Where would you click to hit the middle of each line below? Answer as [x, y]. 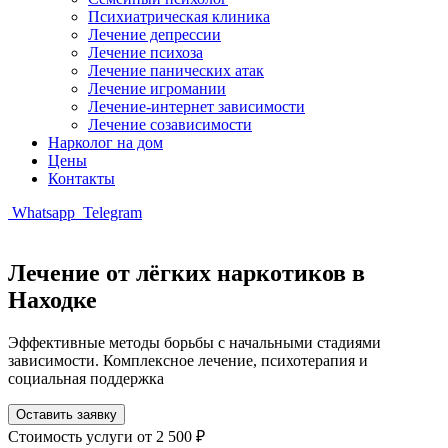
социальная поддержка [86, 378]
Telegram [110, 212]
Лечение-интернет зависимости [196, 106]
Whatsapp [43, 212]
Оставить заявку [66, 414]
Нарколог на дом [105, 142]
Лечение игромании [157, 88]
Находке [52, 299]
